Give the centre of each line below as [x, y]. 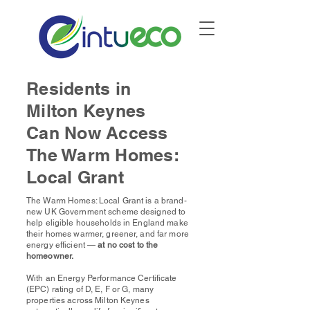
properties [47, 300]
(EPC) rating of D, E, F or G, [80, 289]
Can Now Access [97, 133]
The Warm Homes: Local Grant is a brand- [107, 201]
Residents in [79, 89]
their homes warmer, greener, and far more [108, 234]
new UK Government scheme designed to [106, 212]
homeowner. [50, 256]
